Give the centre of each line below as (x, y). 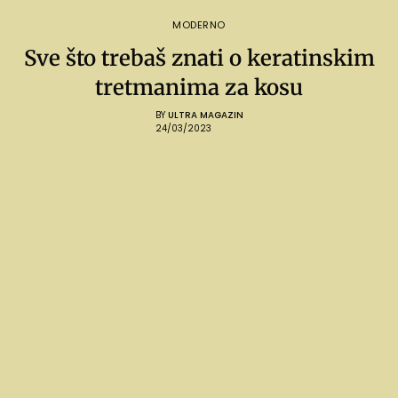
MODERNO (199, 24)
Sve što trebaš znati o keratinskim (199, 58)
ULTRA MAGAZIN (205, 115)
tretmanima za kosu (199, 87)
